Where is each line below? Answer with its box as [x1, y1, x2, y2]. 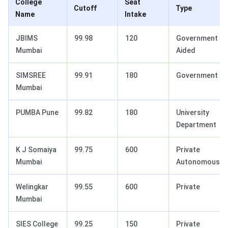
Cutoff [74, 4, 97, 12]
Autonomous [176, 157, 220, 166]
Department [176, 120, 216, 129]
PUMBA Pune [16, 108, 59, 117]
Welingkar [16, 182, 48, 191]
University [176, 108, 209, 117]
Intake [125, 10, 146, 18]
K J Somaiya [16, 145, 56, 154]
